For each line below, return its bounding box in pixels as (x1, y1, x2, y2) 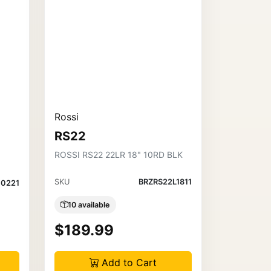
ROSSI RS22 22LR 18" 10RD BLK (54, 149, 183, 160)
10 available (68, 200, 110, 209)
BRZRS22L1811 (138, 177, 192, 186)
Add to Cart (101, 256, 157, 269)
